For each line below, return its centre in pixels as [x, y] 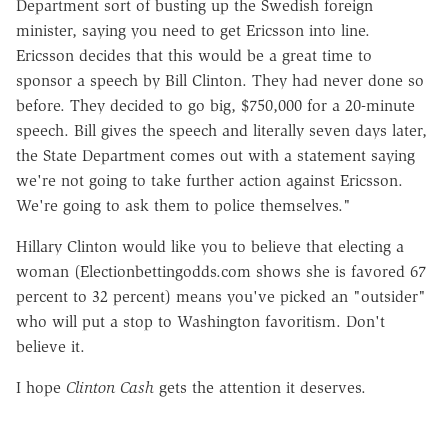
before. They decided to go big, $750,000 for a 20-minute [215, 105]
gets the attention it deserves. [260, 387]
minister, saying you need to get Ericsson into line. [193, 30]
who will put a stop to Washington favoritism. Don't [200, 321]
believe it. [50, 346]
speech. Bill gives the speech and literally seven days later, [221, 130]
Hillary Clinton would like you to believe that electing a [210, 246]
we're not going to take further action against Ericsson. [209, 180]
